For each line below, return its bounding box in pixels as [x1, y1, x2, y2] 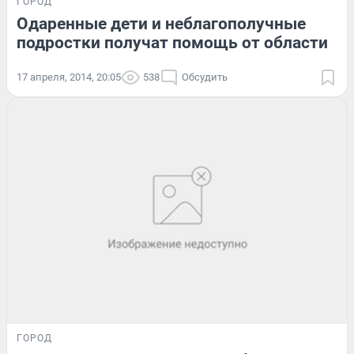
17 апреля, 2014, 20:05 [17, 70, 121, 83]
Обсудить [182, 70, 228, 83]
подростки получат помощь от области [17, 32, 328, 52]
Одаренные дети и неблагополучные [17, 13, 306, 33]
